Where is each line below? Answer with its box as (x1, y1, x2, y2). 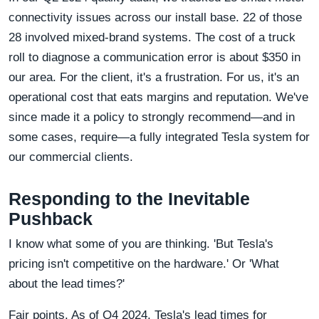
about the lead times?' (9, 276, 125, 291)
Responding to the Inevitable (9, 188, 250, 209)
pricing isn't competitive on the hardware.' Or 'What (9, 256, 279, 271)
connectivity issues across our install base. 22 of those (9, 10, 302, 24)
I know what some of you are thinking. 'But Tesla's (9, 236, 273, 251)
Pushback (9, 208, 93, 229)
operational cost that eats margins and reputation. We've (9, 90, 308, 104)
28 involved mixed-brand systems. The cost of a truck (9, 30, 296, 44)
